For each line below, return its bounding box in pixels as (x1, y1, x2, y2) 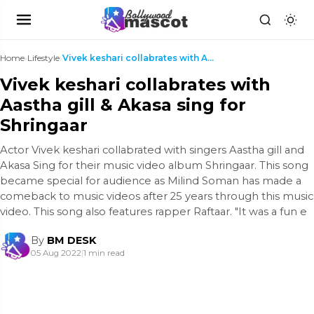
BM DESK (47, 234, 96, 247)
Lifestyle (27, 53, 60, 63)
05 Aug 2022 (31, 248, 81, 258)
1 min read (83, 248, 125, 258)
